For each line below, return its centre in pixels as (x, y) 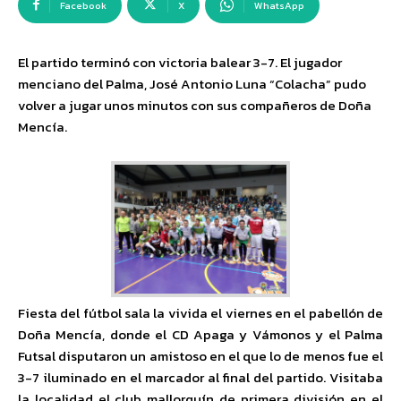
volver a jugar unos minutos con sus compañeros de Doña (195, 105)
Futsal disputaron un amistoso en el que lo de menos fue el (200, 356)
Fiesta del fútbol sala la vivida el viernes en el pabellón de (200, 313)
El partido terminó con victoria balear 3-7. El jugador (180, 62)
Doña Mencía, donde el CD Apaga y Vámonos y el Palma (200, 334)
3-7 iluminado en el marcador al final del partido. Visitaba (200, 377)
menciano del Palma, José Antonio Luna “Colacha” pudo (192, 84)
